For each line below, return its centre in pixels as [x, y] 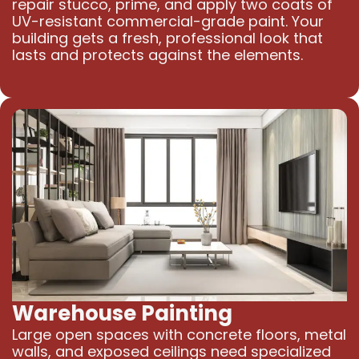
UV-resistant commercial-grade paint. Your [167, 21]
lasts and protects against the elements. [157, 54]
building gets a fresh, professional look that [167, 38]
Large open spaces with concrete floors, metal [179, 335]
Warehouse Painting [122, 314]
